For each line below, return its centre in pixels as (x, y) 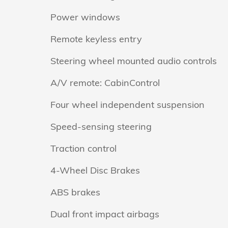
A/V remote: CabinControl (105, 82)
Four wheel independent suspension (127, 104)
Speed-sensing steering (101, 126)
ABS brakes (75, 192)
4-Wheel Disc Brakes (95, 170)
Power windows (85, 17)
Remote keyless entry (96, 39)
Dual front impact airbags (105, 214)
